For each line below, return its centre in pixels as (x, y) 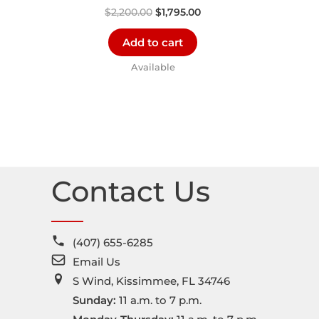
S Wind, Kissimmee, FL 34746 (151, 281)
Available (153, 67)
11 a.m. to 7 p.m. (159, 300)
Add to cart (153, 43)
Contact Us (131, 191)
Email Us (96, 261)
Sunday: (94, 300)
